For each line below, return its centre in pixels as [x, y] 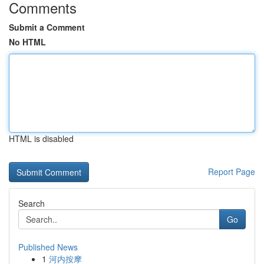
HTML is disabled [41, 138]
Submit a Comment [47, 27]
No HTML [27, 42]
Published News [48, 247]
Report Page [232, 171]
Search [32, 203]
